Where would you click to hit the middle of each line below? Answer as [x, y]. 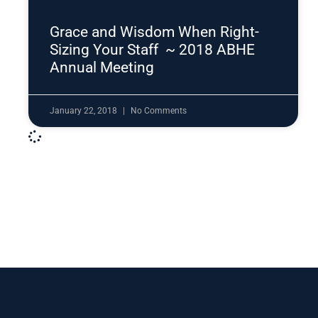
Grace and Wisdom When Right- [154, 32]
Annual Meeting [102, 68]
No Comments [159, 111]
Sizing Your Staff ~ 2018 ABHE [152, 50]
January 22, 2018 [84, 111]
